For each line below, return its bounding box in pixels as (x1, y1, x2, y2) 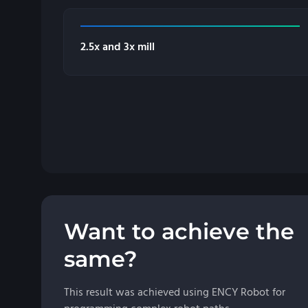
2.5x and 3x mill (80, 39, 155, 55)
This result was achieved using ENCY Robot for (64, 285, 285, 300)
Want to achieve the (64, 218, 294, 245)
